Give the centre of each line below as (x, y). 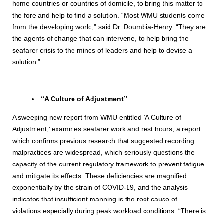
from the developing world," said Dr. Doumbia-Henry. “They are (109, 27)
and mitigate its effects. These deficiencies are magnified (100, 175)
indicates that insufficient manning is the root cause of (95, 199)
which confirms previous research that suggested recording (103, 140)
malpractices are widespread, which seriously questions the (103, 152)
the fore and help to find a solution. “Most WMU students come (109, 15)
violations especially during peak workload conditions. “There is (109, 210)
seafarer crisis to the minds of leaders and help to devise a (102, 50)
